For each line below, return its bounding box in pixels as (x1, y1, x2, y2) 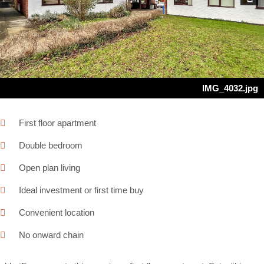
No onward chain (19, 230, 84, 240)
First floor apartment (19, 118, 96, 128)
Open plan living (19, 163, 80, 173)
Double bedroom (19, 140, 82, 151)
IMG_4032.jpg (202, 83, 258, 94)
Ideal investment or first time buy (19, 185, 144, 196)
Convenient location (19, 207, 94, 218)
